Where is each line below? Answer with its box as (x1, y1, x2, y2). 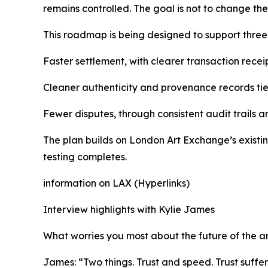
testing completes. (43, 151, 127, 163)
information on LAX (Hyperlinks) (43, 177, 190, 190)
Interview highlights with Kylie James (43, 203, 215, 216)
